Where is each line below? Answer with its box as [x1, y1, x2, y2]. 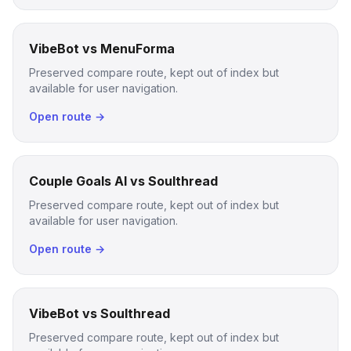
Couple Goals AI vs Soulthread [29, 173, 218, 189]
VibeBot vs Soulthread [29, 306, 170, 321]
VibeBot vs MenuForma [29, 41, 175, 56]
